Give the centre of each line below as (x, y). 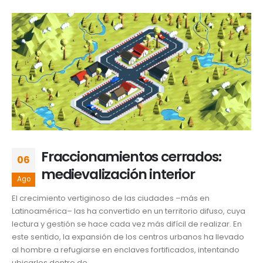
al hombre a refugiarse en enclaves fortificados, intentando (126, 249)
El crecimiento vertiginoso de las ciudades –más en (111, 198)
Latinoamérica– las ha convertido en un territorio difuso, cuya (129, 211)
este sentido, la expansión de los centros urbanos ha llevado (128, 237)
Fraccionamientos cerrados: (131, 156)
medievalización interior (118, 174)
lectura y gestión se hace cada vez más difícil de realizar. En (127, 224)
